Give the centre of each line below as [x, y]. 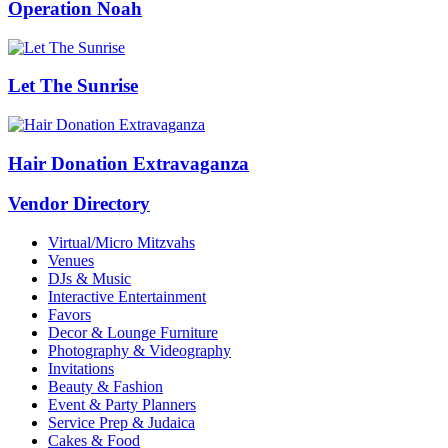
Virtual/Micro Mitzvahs [121, 243]
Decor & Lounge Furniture [133, 333]
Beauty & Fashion [105, 387]
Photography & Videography [139, 351]
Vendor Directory [79, 204]
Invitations [81, 369]
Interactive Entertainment [127, 297]
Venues [71, 261]
